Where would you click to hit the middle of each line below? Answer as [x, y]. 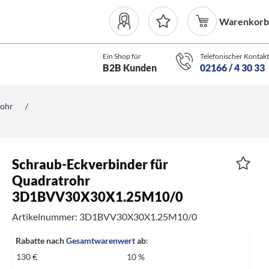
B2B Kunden [129, 67]
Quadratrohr [51, 180]
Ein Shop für [122, 56]
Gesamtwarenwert [101, 241]
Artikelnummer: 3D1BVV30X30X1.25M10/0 [105, 217]
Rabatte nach [41, 241]
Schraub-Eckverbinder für [90, 164]
